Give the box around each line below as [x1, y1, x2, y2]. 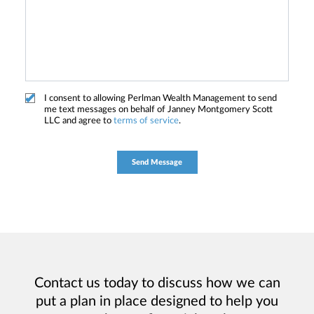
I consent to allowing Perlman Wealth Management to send [44, 94, 277, 104]
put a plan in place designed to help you [36, 294, 278, 309]
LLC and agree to [44, 116, 114, 126]
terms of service [114, 116, 179, 126]
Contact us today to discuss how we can [34, 276, 280, 291]
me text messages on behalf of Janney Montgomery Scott [44, 105, 273, 115]
